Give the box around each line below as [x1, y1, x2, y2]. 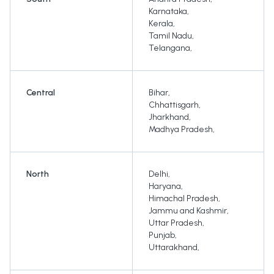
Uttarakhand [149, 242, 198, 253]
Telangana [149, 43, 190, 54]
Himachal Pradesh [149, 193, 218, 204]
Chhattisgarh [149, 100, 199, 111]
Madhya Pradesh [149, 124, 213, 135]
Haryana [149, 181, 181, 192]
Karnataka [149, 6, 187, 17]
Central [26, 87, 55, 98]
